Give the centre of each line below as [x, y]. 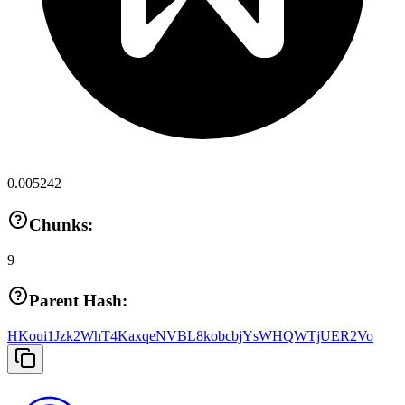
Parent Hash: [78, 301]
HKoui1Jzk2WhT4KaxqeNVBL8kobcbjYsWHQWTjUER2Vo [190, 336]
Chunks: [61, 224]
